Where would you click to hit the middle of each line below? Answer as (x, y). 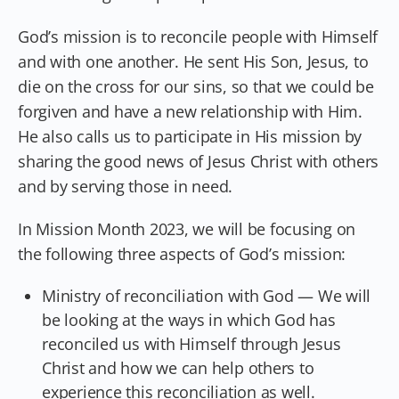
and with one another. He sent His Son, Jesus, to (193, 61)
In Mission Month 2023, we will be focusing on (187, 228)
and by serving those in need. (126, 186)
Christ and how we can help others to (178, 367)
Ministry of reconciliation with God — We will (207, 295)
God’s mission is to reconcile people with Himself (198, 36)
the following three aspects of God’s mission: (182, 253)
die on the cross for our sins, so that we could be (196, 86)
